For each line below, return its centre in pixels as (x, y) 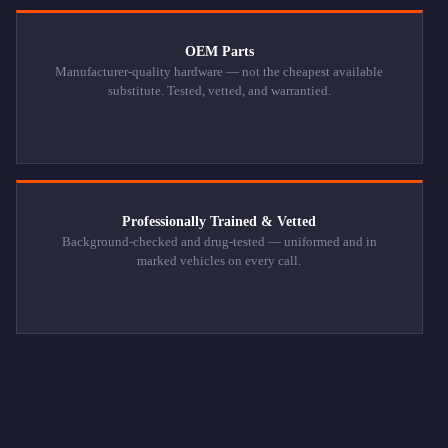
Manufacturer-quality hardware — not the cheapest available (219, 72)
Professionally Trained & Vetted (219, 222)
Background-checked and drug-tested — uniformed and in (219, 242)
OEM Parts (219, 52)
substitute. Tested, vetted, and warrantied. (219, 91)
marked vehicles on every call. (219, 261)
